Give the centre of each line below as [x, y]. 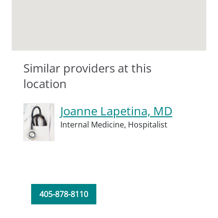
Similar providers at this [87, 68]
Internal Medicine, [94, 125]
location [45, 83]
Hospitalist [148, 125]
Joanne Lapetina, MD [116, 111]
